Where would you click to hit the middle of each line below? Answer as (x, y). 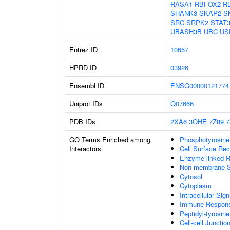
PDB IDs (82, 121)
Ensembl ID (87, 85)
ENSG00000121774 (200, 85)
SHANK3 (184, 13)
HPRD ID (83, 68)
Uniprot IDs (86, 103)
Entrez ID (83, 50)
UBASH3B (186, 32)
